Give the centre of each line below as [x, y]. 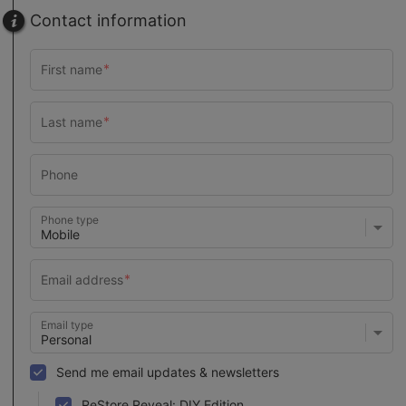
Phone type [70, 219]
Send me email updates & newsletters [168, 372]
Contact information [108, 21]
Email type [67, 324]
